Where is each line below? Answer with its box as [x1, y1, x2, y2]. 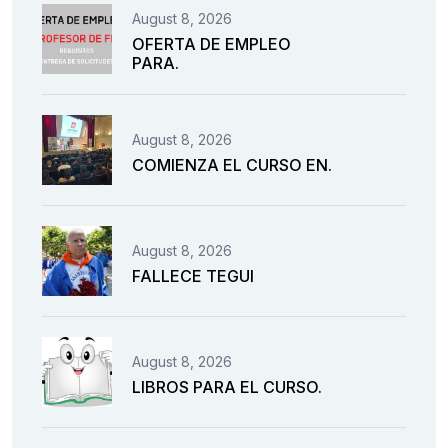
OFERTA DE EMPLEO [132, 34, 291, 54]
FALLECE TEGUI [132, 265, 254, 286]
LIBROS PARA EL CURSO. [132, 376, 322, 397]
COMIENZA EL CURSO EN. [132, 154, 332, 175]
